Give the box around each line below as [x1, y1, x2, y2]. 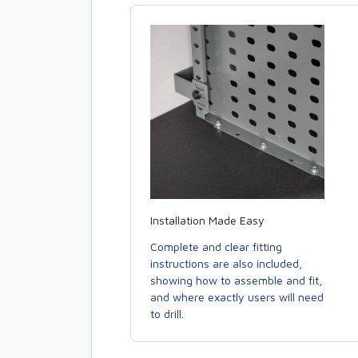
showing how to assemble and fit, [150, 272, 322, 287]
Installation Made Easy [150, 213, 265, 227]
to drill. [150, 306, 184, 320]
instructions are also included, [150, 256, 302, 270]
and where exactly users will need [150, 289, 324, 304]
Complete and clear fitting [150, 239, 282, 253]
